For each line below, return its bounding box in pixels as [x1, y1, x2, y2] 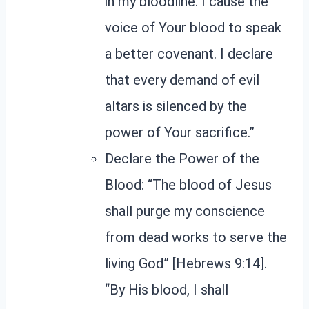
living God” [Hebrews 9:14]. [105, 255, 267, 272]
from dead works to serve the [105, 228, 287, 246]
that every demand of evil [105, 71, 259, 88]
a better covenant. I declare [105, 45, 273, 62]
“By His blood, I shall [105, 281, 228, 298]
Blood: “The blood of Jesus [105, 176, 272, 193]
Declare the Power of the [105, 150, 259, 167]
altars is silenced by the [105, 97, 247, 114]
